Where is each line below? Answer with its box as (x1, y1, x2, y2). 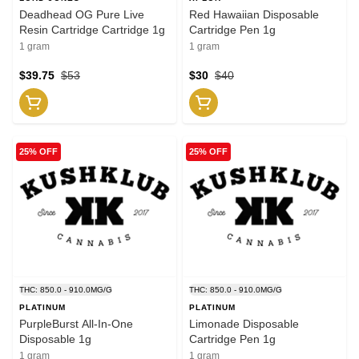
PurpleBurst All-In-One (19, 317, 133, 330)
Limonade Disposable (189, 317, 299, 330)
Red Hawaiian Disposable (189, 7, 319, 21)
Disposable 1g (19, 332, 91, 345)
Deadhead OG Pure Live (19, 7, 144, 21)
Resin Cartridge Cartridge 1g (19, 22, 165, 36)
